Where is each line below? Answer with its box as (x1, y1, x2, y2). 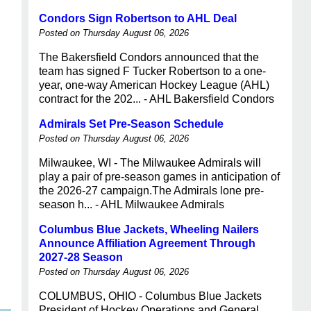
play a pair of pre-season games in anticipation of (39, 171, 280, 183)
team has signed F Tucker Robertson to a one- (39, 65, 266, 77)
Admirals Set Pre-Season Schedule (39, 118, 224, 130)
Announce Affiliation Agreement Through (39, 237, 255, 249)
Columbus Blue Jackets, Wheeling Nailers (39, 224, 259, 235)
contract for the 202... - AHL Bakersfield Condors (39, 93, 274, 105)
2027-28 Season (39, 251, 123, 263)
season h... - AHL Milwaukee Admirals (39, 199, 224, 210)
